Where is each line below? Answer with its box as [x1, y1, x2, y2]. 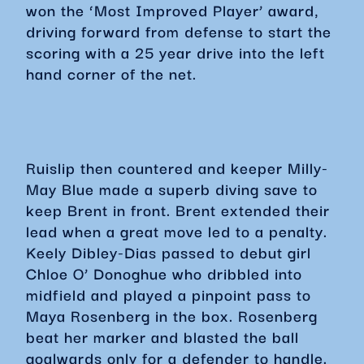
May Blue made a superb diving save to [26, 176, 318, 201]
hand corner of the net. [26, 61, 197, 85]
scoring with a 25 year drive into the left [26, 40, 325, 64]
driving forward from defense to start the [26, 19, 331, 43]
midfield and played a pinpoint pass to [26, 282, 311, 306]
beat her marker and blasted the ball [26, 324, 299, 349]
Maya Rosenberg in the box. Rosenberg [26, 303, 318, 327]
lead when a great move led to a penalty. [26, 219, 327, 243]
